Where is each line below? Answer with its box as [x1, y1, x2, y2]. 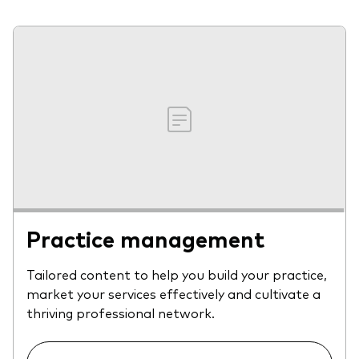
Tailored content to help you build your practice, [26, 265, 327, 284]
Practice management [26, 223, 264, 254]
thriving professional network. [26, 304, 215, 322]
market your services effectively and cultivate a [26, 284, 321, 303]
